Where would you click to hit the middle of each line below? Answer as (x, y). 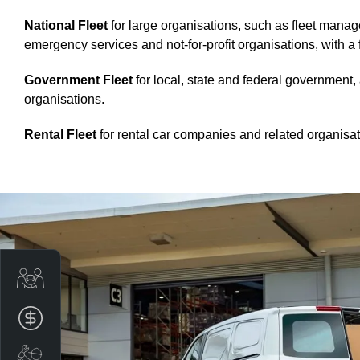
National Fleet (66, 25)
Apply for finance (89, 318)
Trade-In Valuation (94, 278)
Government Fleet (78, 80)
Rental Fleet (60, 135)
